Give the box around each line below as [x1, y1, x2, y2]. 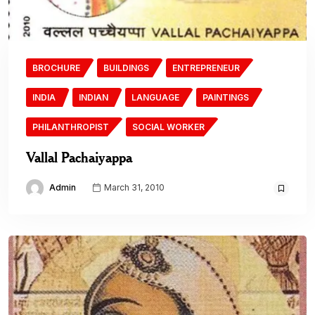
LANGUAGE [131, 91, 179, 103]
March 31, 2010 [102, 181, 165, 193]
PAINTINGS [202, 91, 249, 103]
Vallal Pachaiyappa [26, 148, 132, 166]
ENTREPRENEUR [172, 62, 240, 73]
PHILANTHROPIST [32, 121, 109, 132]
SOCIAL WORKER [132, 121, 205, 132]
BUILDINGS [103, 62, 149, 73]
